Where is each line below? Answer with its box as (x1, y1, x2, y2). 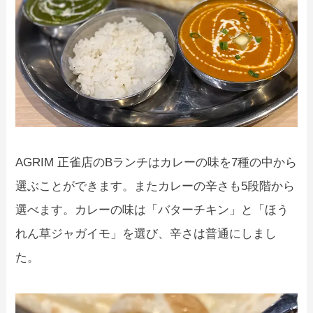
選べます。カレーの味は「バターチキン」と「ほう (15, 203, 289, 217)
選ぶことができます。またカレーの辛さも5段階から (15, 180, 296, 194)
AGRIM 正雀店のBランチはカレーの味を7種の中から (15, 156, 298, 170)
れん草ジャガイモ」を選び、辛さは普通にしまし (15, 227, 277, 241)
